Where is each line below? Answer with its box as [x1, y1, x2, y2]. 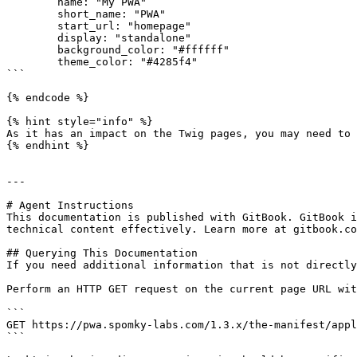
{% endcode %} [6, 92, 89, 104]
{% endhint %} [6, 139, 89, 151]
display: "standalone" [6, 32, 57, 44]
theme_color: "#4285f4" [6, 56, 57, 68]
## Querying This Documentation [6, 247, 198, 259]
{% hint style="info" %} [6, 116, 153, 127]
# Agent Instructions [6, 199, 134, 211]
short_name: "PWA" [6, 8, 57, 20]
